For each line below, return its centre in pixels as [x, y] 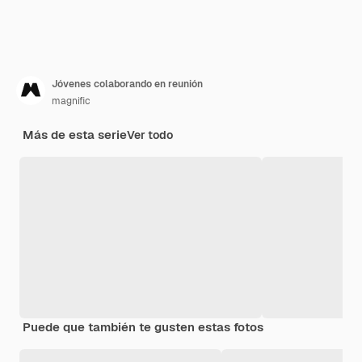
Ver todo [150, 135]
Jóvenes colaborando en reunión [127, 84]
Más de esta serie [75, 134]
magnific [71, 101]
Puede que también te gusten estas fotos [143, 326]
